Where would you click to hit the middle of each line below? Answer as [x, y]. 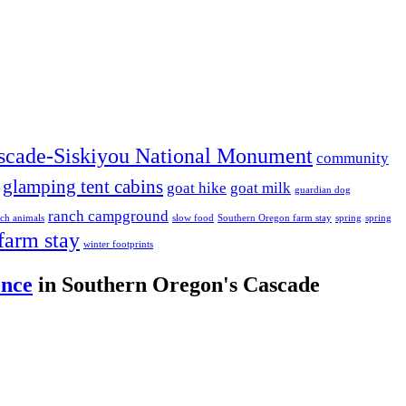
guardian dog [323, 190]
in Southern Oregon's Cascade [176, 285]
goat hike [197, 188]
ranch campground [108, 217]
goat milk [261, 188]
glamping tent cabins [83, 187]
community [353, 159]
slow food [193, 218]
